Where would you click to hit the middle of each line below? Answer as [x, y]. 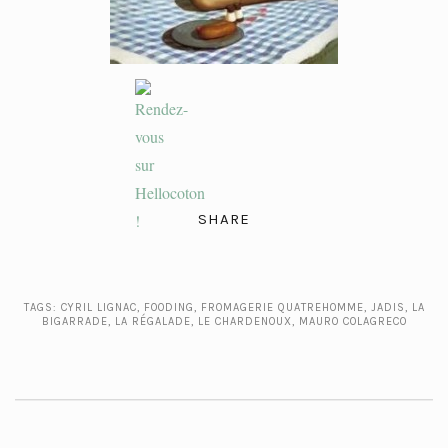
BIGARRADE [74, 321]
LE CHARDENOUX [244, 321]
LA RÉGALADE [152, 321]
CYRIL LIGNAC [98, 307]
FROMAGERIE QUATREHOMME [282, 307]
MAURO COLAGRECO [352, 321]
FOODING [168, 307]
